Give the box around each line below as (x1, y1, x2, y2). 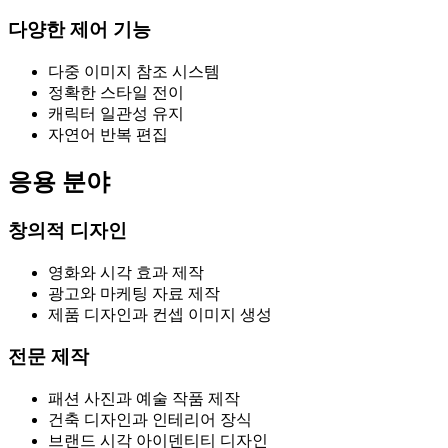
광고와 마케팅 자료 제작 (48, 284, 220, 302)
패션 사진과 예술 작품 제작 (48, 389, 240, 407)
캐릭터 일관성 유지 (48, 105, 184, 122)
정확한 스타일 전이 (48, 84, 184, 101)
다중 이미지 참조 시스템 (48, 63, 220, 80)
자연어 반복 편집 (48, 126, 168, 143)
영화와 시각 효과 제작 (48, 263, 204, 281)
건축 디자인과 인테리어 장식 (48, 410, 252, 428)
